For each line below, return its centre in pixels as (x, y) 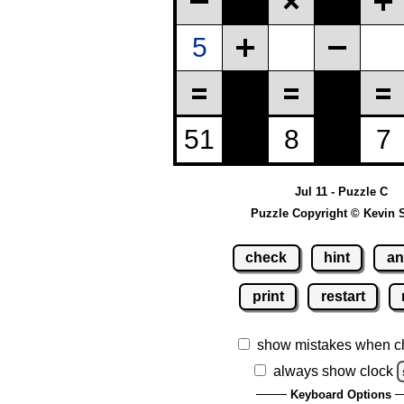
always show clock (334, 371)
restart (343, 296)
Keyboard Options (341, 394)
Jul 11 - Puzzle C (341, 192)
